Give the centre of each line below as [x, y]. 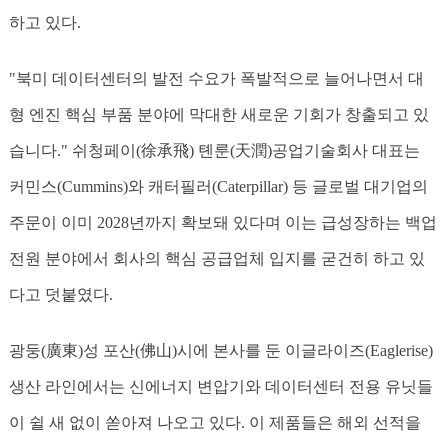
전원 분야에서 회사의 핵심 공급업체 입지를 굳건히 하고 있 [216, 259]
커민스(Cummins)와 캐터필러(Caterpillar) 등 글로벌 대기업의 [218, 187]
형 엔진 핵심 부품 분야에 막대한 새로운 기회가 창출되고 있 [218, 115]
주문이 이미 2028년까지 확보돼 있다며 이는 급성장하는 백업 [222, 223]
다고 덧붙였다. [60, 295]
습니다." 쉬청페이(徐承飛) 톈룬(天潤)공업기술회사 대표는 [214, 151]
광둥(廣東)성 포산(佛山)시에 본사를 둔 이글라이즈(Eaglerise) [220, 351]
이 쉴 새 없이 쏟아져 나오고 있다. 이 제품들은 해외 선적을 [214, 423]
